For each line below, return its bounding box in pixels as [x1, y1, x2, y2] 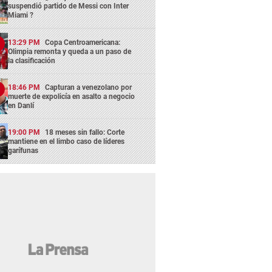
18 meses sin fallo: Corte [45, 128, 125, 137]
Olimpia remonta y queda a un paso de [8, 47, 132, 56]
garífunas [8, 146, 39, 155]
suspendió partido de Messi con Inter [8, 2, 129, 11]
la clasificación [8, 56, 56, 65]
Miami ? [8, 11, 34, 20]
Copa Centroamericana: [45, 38, 121, 47]
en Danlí [8, 101, 35, 110]
